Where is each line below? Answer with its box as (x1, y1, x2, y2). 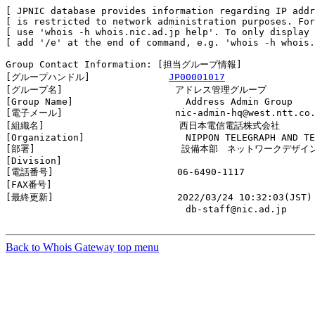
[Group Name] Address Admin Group (6, 96, 292, 107)
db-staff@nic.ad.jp (6, 204, 287, 214)
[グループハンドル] (6, 72, 169, 82)
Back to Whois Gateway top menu (6, 241, 159, 253)
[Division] (6, 155, 186, 166)
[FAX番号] (6, 179, 181, 190)
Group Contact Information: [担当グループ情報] (6, 59, 242, 70)
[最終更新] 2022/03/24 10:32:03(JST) (6, 192, 312, 202)
